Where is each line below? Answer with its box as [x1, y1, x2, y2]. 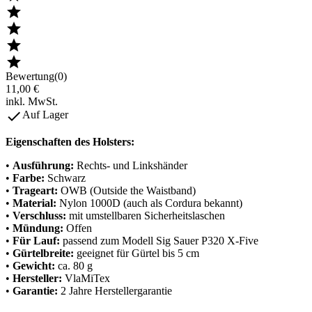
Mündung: [13, 221, 63, 234]
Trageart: [13, 184, 58, 196]
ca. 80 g [55, 259, 93, 272]
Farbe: [13, 171, 45, 184]
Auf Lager [22, 109, 68, 121]
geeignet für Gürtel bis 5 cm [74, 247, 199, 259]
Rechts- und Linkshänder [74, 159, 187, 171]
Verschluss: [13, 209, 66, 221]
